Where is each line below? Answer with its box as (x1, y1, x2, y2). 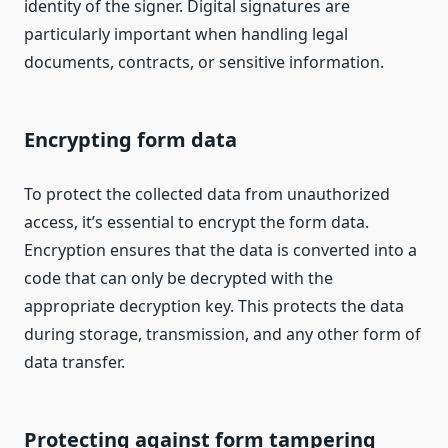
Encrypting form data (24, 126, 237, 154)
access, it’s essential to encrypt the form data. (24, 211, 369, 234)
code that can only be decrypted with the (24, 267, 333, 290)
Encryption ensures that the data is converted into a (24, 239, 417, 262)
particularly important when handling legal (24, 23, 348, 46)
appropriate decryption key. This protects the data (24, 295, 404, 318)
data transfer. (24, 351, 125, 374)
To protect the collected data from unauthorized (24, 183, 390, 206)
